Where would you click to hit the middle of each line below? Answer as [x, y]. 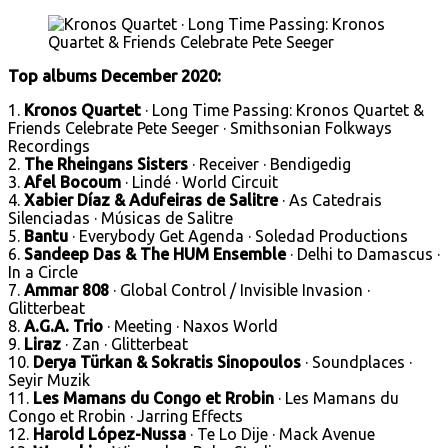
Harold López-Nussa [109, 433]
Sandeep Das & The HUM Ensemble [155, 253]
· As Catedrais [330, 199]
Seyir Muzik [49, 379]
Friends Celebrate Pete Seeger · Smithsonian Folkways [200, 127]
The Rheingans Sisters [106, 163]
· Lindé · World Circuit [199, 181]
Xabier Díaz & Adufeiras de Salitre [151, 199]
